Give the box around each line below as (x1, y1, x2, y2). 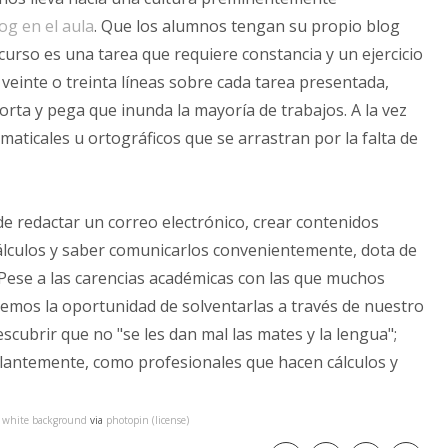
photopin (106, 412, 149, 427)
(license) (152, 412, 189, 427)
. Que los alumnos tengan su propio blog (94, 14, 400, 37)
